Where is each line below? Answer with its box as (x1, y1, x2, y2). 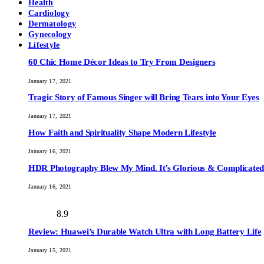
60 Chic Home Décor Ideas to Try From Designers (28, 57, 216, 67)
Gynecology (28, 29, 71, 39)
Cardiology (28, 8, 70, 18)
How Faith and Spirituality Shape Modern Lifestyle (28, 127, 216, 137)
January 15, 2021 (28, 247, 72, 254)
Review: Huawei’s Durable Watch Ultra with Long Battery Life (28, 226, 262, 236)
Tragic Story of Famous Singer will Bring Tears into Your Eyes (28, 92, 259, 102)
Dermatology (28, 19, 77, 28)
